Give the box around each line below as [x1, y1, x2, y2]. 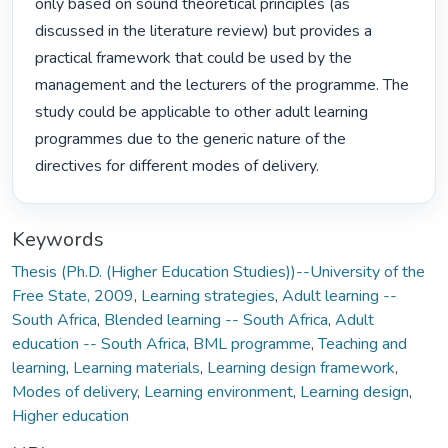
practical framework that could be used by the [35, 47, 353, 70]
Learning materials [73, 356, 200, 379]
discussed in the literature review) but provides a [35, 20, 373, 43]
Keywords [12, 225, 104, 253]
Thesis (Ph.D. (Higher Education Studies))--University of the [12, 260, 425, 283]
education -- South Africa [12, 332, 186, 355]
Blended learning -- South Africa [104, 308, 328, 331]
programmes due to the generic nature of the [35, 128, 347, 151]
